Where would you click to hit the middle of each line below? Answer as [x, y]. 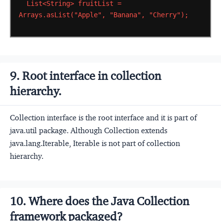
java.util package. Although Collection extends [89, 130]
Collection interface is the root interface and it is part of [103, 117]
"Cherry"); [168, 15]
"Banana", [127, 15]
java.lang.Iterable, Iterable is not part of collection [95, 143]
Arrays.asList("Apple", [62, 15]
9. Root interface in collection [86, 76]
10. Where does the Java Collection [100, 201]
